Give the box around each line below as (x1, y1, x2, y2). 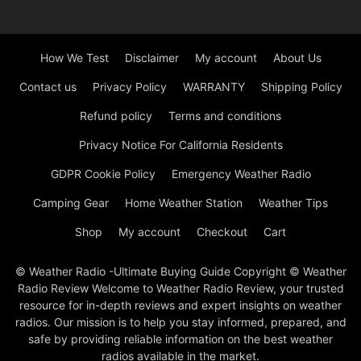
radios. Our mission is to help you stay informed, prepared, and (15, 314, 346, 329)
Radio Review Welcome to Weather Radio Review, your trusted (17, 280, 344, 295)
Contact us (19, 79, 77, 93)
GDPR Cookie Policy (50, 166, 156, 180)
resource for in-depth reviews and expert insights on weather (19, 297, 342, 312)
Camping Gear (33, 195, 109, 210)
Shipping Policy (260, 79, 342, 93)
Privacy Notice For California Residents (78, 137, 283, 151)
